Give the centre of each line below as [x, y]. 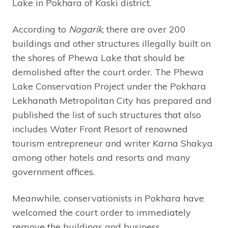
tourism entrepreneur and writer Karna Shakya [112, 143]
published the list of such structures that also [107, 115]
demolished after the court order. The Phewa [108, 72]
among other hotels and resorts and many [101, 157]
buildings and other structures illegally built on [111, 43]
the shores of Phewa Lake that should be [98, 58]
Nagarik [85, 29]
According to [40, 29]
